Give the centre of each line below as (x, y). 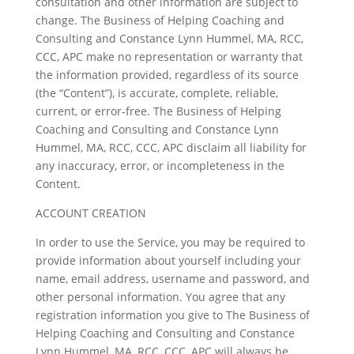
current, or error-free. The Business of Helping (158, 111)
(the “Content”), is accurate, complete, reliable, (156, 93)
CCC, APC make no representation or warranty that (169, 56)
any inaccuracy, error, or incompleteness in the (160, 166)
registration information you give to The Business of (172, 315)
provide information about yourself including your (168, 260)
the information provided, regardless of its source (167, 75)
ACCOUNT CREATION (90, 213)
